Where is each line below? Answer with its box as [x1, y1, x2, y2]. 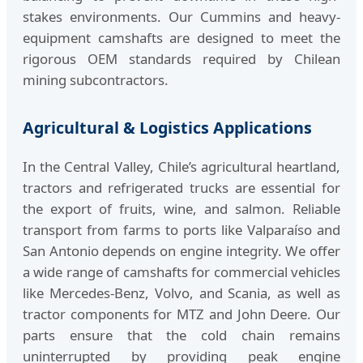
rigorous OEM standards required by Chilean [23, 49, 340, 69]
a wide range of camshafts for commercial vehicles [23, 262, 340, 281]
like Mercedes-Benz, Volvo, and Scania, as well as [23, 283, 340, 302]
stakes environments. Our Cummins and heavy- [23, 7, 340, 27]
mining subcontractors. [23, 70, 169, 90]
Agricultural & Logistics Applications [23, 117, 312, 139]
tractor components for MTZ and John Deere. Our [23, 304, 340, 323]
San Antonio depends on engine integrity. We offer [23, 241, 340, 260]
